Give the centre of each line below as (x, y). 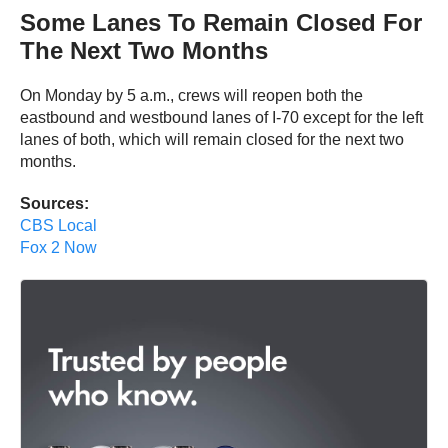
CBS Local (58, 225)
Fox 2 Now (58, 247)
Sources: (54, 203)
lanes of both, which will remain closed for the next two (212, 139)
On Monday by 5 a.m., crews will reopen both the (191, 95)
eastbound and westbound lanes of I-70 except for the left (221, 117)
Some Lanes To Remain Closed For (221, 22)
